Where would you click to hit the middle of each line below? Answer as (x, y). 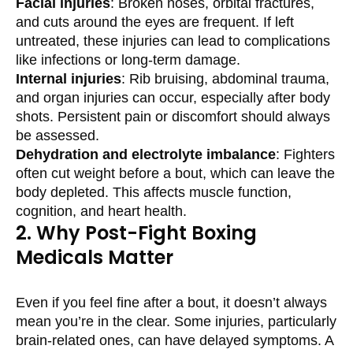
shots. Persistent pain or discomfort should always (173, 116)
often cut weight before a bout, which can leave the (175, 173)
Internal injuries (69, 78)
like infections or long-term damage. (128, 59)
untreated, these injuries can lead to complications (173, 41)
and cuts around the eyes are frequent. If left (155, 22)
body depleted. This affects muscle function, (154, 192)
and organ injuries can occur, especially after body (173, 97)
